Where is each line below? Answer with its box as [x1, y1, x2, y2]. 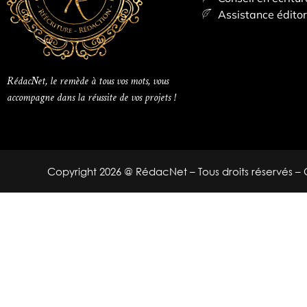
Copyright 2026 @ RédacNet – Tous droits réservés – [47, 164, 304, 177]
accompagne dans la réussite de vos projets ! [7, 90, 175, 105]
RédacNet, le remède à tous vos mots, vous [7, 73, 169, 88]
